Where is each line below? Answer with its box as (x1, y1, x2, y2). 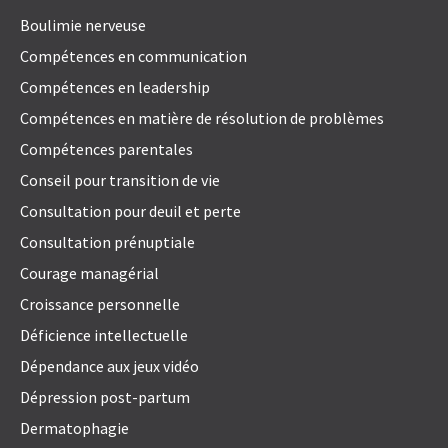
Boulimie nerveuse (20, 15, 146, 36)
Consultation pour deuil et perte (20, 201, 241, 222)
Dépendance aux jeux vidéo (20, 356, 199, 377)
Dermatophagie (20, 418, 129, 439)
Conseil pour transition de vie (20, 170, 220, 191)
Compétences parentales (20, 139, 193, 160)
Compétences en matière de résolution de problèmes (20, 108, 384, 129)
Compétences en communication (20, 46, 247, 67)
